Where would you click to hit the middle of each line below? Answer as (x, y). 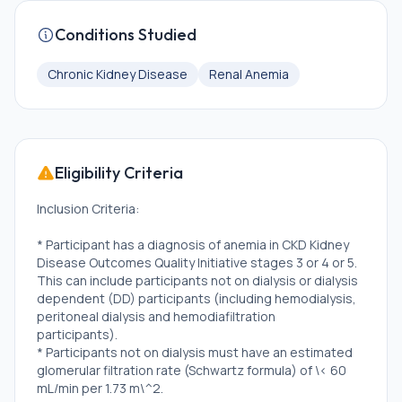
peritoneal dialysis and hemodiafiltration (156, 316)
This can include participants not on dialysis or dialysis (197, 280)
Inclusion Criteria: (88, 209)
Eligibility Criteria (119, 173)
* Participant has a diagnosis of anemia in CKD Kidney (193, 245)
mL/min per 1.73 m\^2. (100, 388)
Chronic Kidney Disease (118, 74)
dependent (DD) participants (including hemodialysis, (197, 298)
